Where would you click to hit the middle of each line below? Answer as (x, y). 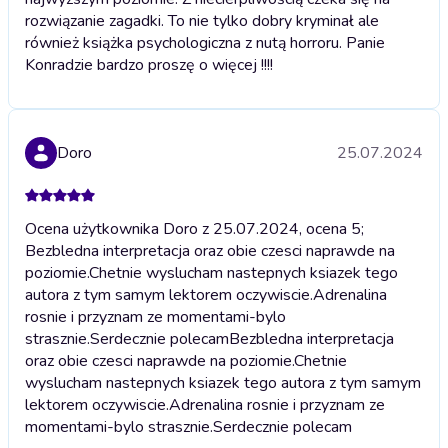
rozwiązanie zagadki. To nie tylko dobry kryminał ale (202, 21)
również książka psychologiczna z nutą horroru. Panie (205, 43)
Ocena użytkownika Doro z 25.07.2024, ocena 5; (194, 229)
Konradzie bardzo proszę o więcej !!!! (149, 65)
